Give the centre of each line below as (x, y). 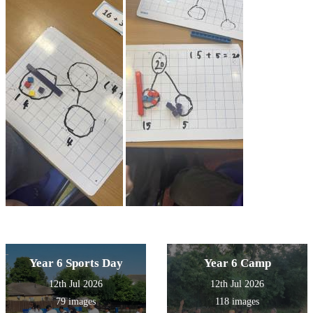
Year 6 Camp (237, 263)
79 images (76, 302)
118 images (237, 302)
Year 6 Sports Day (76, 263)
